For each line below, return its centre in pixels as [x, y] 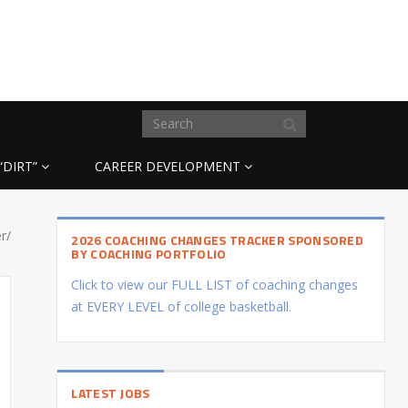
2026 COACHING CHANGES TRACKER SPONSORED [218, 240]
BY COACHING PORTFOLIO [149, 253]
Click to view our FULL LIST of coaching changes [215, 284]
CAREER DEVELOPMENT [168, 166]
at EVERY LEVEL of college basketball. [182, 306]
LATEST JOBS [111, 393]
